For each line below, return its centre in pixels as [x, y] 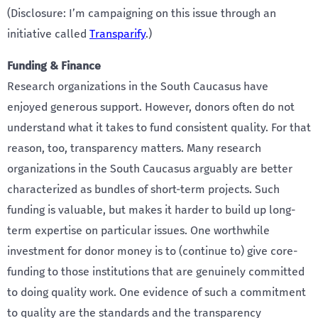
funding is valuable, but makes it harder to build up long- [151, 210]
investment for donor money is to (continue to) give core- [152, 251]
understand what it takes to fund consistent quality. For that [159, 127]
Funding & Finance [54, 66]
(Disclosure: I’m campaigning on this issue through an [142, 13]
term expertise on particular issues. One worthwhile [138, 230]
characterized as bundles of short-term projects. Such [143, 189]
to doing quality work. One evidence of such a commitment [157, 292]
